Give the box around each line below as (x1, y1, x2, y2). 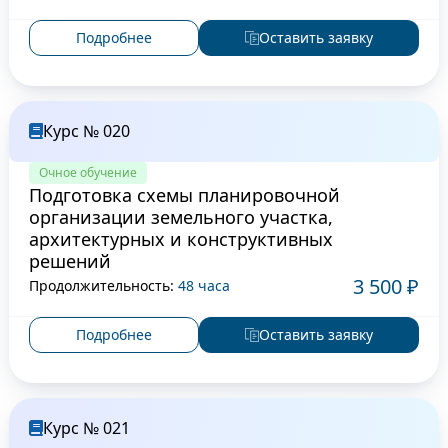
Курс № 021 (42, 416, 130, 439)
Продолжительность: (28, 276, 174, 296)
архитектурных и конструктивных (28, 226, 333, 251)
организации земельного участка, (28, 204, 333, 229)
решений (28, 248, 111, 273)
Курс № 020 (42, 119, 130, 142)
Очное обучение (38, 163, 137, 181)
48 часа (177, 276, 230, 296)
